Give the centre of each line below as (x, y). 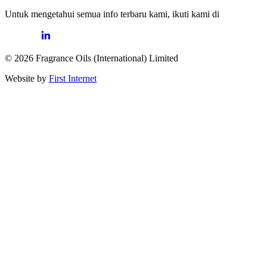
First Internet (73, 79)
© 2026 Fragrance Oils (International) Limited (91, 58)
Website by (27, 79)
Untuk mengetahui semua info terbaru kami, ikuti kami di (112, 14)
